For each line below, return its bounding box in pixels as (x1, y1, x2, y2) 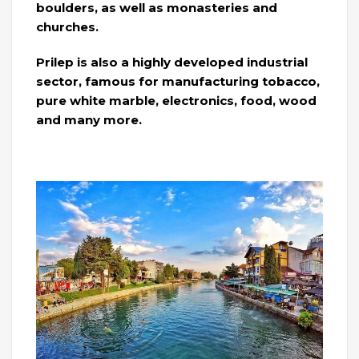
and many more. (36, 112, 142, 128)
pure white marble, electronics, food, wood (36, 93, 317, 109)
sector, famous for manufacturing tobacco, (36, 74, 320, 90)
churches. (36, 19, 99, 35)
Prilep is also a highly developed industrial (36, 54, 308, 71)
